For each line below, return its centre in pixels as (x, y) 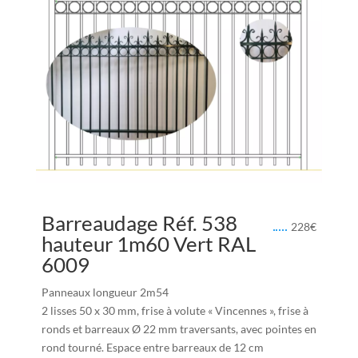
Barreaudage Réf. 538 (139, 223)
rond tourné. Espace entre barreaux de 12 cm (152, 348)
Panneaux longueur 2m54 (105, 292)
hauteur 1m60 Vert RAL (148, 244)
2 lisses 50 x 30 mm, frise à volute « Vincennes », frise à (175, 311)
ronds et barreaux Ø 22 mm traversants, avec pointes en (179, 329)
